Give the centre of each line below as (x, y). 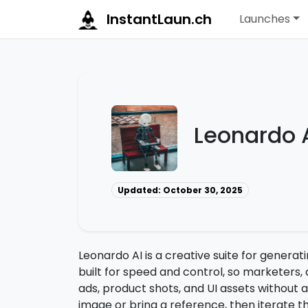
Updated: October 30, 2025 (180, 190)
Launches (265, 19)
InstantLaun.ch (157, 19)
